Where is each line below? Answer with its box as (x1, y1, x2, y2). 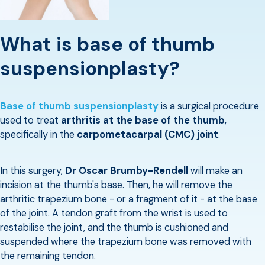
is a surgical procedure (159, 100, 259, 113)
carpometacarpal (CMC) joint (77, 128, 218, 141)
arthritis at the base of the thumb (61, 114, 225, 127)
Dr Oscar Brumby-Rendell (65, 164, 188, 177)
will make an (188, 164, 243, 177)
